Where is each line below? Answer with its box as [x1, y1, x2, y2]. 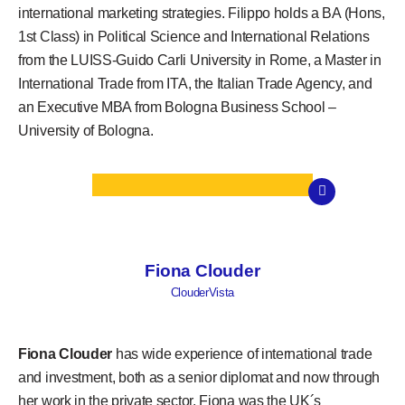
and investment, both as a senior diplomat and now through [18, 370, 380, 386]
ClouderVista [170, 285, 235, 299]
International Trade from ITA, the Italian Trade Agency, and [18, 75, 372, 91]
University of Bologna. [18, 122, 154, 138]
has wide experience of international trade [115, 346, 372, 363]
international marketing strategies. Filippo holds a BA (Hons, [18, 5, 385, 21]
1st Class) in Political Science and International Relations [18, 28, 370, 44]
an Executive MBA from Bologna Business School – [18, 99, 336, 115]
